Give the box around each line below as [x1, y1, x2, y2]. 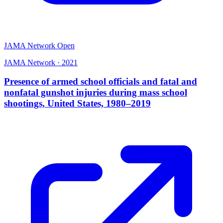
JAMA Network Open [4, 41, 75, 50]
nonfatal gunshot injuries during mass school [4, 87, 187, 98]
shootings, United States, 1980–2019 [4, 98, 151, 109]
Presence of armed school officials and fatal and [4, 76, 197, 87]
